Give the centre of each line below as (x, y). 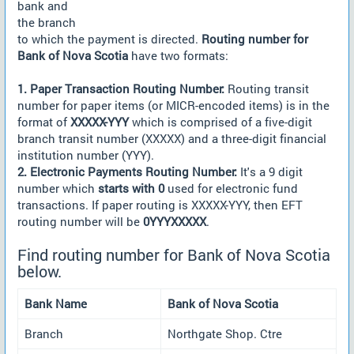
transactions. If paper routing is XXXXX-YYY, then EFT (160, 205)
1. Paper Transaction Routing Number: (121, 88)
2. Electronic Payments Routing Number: (127, 171)
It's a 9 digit (270, 171)
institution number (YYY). (86, 155)
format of (44, 122)
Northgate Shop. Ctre (225, 333)
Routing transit (267, 88)
